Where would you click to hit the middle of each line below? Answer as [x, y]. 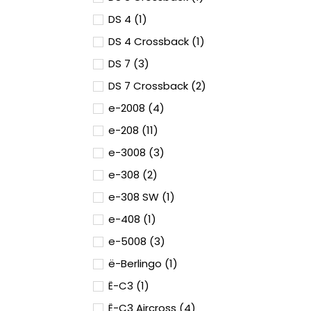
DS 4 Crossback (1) [157, 41]
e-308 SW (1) [142, 197]
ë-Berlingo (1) [143, 263]
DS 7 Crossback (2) [157, 86]
